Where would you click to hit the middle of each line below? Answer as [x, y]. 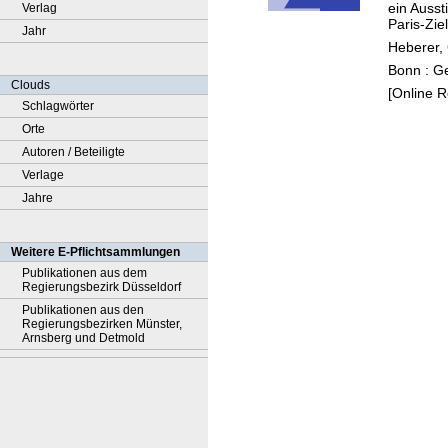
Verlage [43, 175]
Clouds [30, 85]
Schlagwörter [58, 106]
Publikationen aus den [83, 310]
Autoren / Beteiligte [73, 152]
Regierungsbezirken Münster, [102, 324]
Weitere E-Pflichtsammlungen [95, 252]
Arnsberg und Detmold [83, 338]
